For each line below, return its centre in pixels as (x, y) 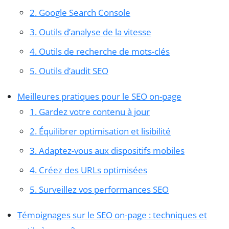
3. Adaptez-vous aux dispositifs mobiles (107, 151)
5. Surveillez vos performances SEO (99, 190)
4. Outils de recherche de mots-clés (100, 52)
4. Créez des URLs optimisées (88, 170)
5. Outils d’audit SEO (69, 71)
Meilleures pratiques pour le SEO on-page (99, 97)
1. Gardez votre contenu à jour (90, 112)
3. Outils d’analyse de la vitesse (90, 32)
